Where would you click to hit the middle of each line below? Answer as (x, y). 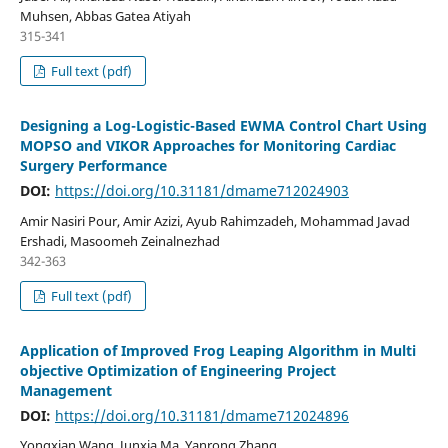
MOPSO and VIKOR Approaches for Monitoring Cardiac (207, 145)
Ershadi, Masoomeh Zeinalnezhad (119, 240)
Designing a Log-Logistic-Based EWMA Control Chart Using (223, 125)
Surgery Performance (93, 165)
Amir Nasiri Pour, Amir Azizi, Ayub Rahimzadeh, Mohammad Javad (214, 220)
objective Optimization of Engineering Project (177, 370)
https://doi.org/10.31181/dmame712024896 (201, 415)
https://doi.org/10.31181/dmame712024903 (201, 190)
